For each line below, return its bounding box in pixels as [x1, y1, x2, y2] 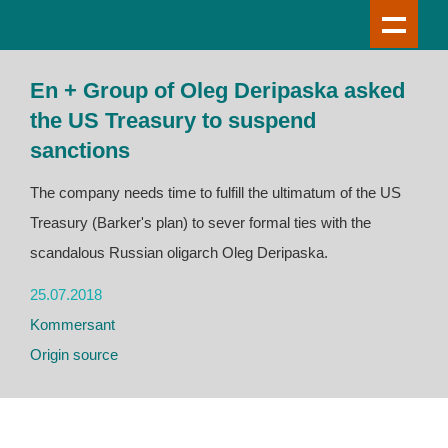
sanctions [30, 138, 130, 163]
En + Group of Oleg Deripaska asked [30, 78, 405, 103]
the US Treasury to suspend [30, 108, 316, 133]
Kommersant [30, 316, 115, 333]
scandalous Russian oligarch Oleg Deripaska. [30, 244, 328, 261]
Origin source [30, 346, 118, 363]
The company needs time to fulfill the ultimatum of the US [30, 184, 401, 201]
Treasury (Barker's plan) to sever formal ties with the [30, 214, 371, 231]
